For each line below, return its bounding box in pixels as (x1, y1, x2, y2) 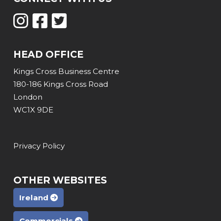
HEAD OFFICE (13, 48, 83, 60)
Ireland (19, 192, 50, 202)
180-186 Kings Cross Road (13, 79, 108, 89)
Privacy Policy (13, 141, 65, 150)
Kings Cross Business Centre (13, 67, 119, 76)
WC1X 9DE (13, 105, 53, 115)
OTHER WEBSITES (13, 174, 107, 186)
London (13, 92, 42, 102)
